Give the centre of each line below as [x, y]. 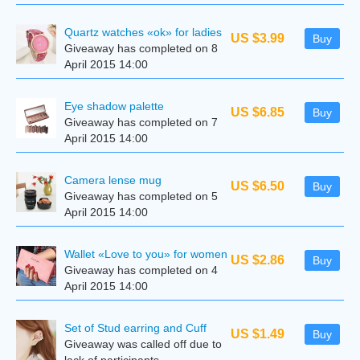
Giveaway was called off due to [143, 344]
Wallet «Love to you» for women [146, 254]
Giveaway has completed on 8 [141, 48]
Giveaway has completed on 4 [141, 270]
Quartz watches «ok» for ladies [143, 32]
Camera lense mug [113, 180]
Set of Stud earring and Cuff [135, 328]
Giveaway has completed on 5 [141, 196]
